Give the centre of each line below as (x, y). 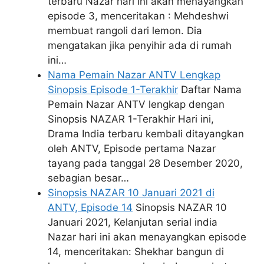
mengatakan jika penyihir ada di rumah (140, 46)
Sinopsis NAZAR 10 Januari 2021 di (131, 193)
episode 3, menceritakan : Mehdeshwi (138, 16)
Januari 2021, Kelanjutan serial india (133, 222)
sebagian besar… (88, 178)
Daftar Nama (210, 90)
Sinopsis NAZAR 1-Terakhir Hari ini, (131, 119)
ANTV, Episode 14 (90, 208)
